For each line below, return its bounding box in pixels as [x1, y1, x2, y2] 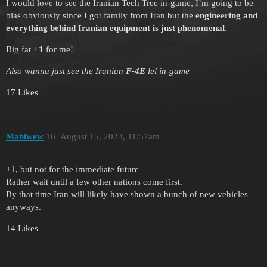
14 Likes [6, 223, 38, 233]
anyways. [6, 201, 41, 212]
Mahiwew [6, 132, 44, 142]
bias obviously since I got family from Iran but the [6, 10, 195, 20]
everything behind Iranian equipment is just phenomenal [6, 23, 225, 33]
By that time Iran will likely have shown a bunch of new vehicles [6, 189, 248, 199]
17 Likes [6, 87, 38, 97]
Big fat [6, 44, 33, 54]
